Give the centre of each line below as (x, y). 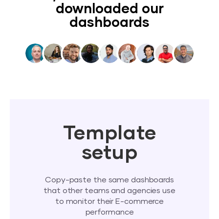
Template (109, 134)
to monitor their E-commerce (109, 202)
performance (109, 212)
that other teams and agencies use (109, 191)
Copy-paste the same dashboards (109, 180)
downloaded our (109, 10)
